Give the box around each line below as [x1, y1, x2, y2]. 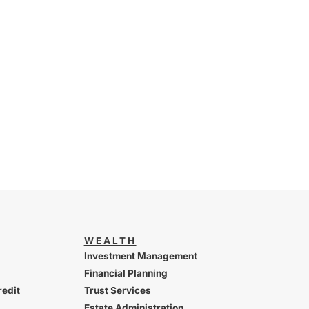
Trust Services [83, 285, 151, 297]
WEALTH [83, 235, 137, 247]
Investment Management [83, 250, 197, 262]
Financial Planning [83, 268, 168, 279]
